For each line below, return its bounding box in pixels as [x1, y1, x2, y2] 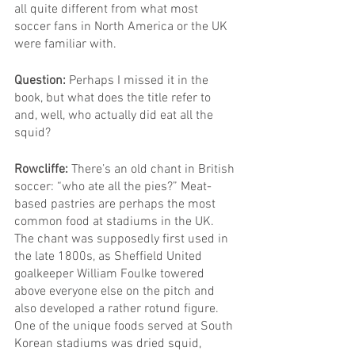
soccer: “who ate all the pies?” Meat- [14, 178, 212, 195]
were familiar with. [14, 36, 116, 52]
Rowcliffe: [14, 161, 71, 177]
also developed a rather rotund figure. [14, 300, 219, 317]
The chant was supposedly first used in [14, 231, 231, 247]
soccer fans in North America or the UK [14, 18, 231, 35]
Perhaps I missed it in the [69, 72, 212, 89]
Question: [14, 72, 69, 89]
